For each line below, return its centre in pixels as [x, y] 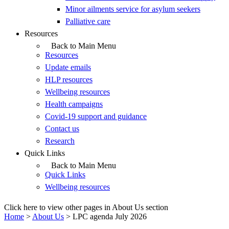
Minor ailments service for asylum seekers [133, 9]
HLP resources [69, 79]
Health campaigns [74, 104]
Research [60, 141]
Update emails [68, 67]
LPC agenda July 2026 [109, 216]
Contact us [62, 129]
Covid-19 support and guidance [96, 116]
